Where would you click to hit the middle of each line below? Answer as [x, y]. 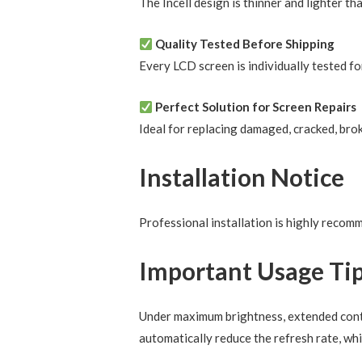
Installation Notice [242, 177]
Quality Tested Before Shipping [245, 44]
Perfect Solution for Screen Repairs [256, 107]
